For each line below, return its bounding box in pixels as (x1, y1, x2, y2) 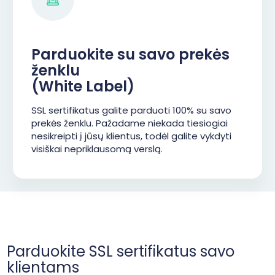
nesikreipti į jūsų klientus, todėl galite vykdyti (31, 130, 231, 142)
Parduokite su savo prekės (31, 44, 230, 64)
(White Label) (31, 76, 134, 96)
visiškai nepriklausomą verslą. (31, 142, 163, 155)
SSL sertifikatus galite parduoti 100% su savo (31, 104, 231, 117)
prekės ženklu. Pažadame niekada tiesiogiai (31, 117, 228, 130)
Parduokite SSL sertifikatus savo (6, 241, 234, 261)
